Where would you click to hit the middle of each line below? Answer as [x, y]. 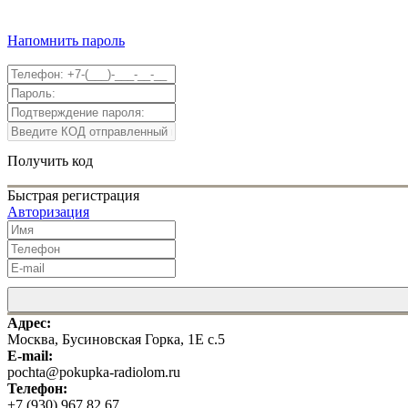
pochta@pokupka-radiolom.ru [94, 372]
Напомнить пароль [66, 41]
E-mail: [30, 356]
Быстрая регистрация [73, 195]
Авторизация [48, 212]
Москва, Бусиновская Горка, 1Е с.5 [116, 339]
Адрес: [29, 323]
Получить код [50, 161]
